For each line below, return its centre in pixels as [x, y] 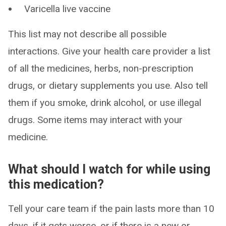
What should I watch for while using [109, 169]
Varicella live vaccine [67, 9]
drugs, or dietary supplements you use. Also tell [108, 86]
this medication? [56, 184]
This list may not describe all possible [87, 34]
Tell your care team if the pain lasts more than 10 [111, 209]
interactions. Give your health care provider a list [109, 51]
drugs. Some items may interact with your [95, 120]
